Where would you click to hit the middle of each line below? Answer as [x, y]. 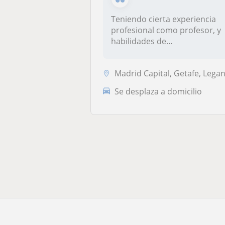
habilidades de [139, 41]
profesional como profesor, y [166, 30]
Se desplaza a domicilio [158, 91]
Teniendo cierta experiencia [164, 19]
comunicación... [141, 52]
